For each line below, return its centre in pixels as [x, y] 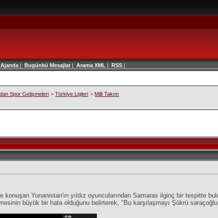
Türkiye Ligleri [72, 94]
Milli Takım [107, 94]
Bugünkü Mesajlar [47, 65]
